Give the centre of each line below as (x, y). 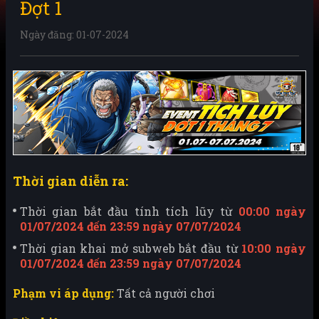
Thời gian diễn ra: (70, 181)
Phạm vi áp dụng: (63, 293)
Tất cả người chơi (166, 293)
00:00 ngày (272, 211)
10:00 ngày (274, 249)
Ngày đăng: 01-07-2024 (74, 35)
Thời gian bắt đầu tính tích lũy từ (129, 211)
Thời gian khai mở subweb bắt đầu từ (131, 249)
